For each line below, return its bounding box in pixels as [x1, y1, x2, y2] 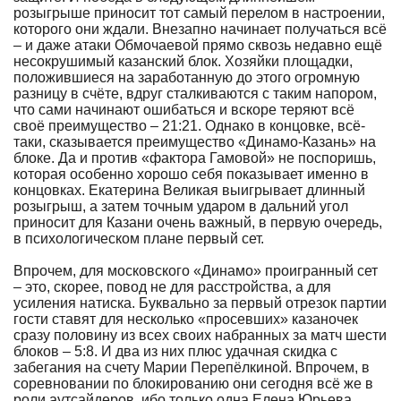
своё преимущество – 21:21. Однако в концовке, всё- [13, 118, 365, 133]
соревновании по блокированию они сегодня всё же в [13, 376, 373, 391]
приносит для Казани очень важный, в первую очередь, [13, 215, 382, 230]
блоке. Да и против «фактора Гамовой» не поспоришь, [13, 150, 376, 166]
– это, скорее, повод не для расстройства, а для [13, 279, 331, 294]
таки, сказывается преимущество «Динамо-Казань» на [13, 134, 376, 149]
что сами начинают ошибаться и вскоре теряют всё [13, 102, 354, 117]
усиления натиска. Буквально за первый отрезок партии [13, 295, 387, 311]
